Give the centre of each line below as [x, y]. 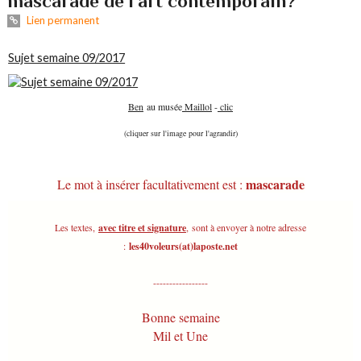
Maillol [197, 107]
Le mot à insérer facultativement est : [151, 184]
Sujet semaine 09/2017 [67, 57]
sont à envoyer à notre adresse [247, 227]
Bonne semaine [180, 317]
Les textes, [75, 227]
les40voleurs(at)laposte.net [183, 246]
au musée [163, 107]
